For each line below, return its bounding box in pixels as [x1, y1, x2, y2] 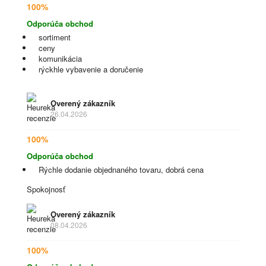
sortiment [39, 31, 71, 43]
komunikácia [39, 53, 82, 64]
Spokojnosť [27, 183, 65, 195]
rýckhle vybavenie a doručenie [39, 64, 143, 75]
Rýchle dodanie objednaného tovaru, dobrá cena [39, 164, 204, 175]
